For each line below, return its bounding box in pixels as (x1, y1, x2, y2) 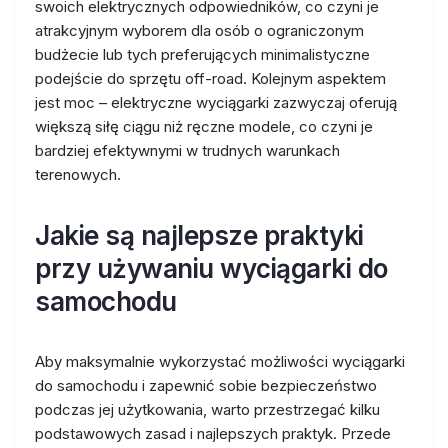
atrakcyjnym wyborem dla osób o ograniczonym (35, 21, 364, 40)
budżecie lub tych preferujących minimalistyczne (35, 45, 370, 64)
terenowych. (35, 165, 121, 184)
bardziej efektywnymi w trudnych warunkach (35, 141, 340, 160)
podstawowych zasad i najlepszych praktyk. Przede (35, 424, 391, 443)
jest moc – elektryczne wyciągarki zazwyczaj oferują (35, 93, 397, 112)
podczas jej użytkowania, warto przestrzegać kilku (35, 400, 380, 419)
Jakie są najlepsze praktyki (35, 220, 364, 251)
